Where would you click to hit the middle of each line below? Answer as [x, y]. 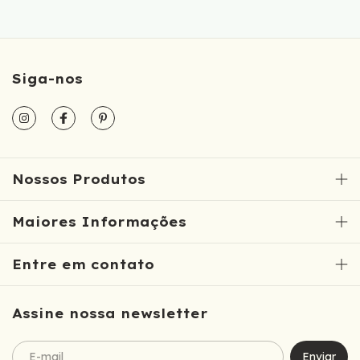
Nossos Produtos [79, 180]
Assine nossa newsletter [110, 314]
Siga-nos [47, 79]
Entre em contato [83, 265]
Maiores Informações [99, 222]
